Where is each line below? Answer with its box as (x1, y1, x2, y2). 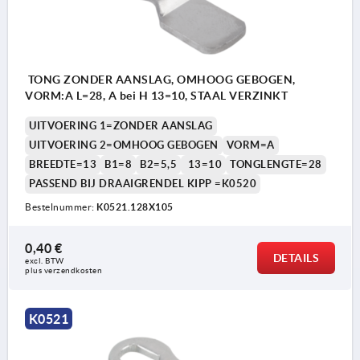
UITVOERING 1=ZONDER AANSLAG (29, 119, 213, 132)
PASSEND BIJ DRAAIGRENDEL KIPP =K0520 (29, 177, 256, 190)
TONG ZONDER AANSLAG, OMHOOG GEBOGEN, (25, 72, 296, 86)
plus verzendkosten (25, 265, 102, 275)
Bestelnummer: (25, 201, 96, 212)
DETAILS (272, 251, 319, 264)
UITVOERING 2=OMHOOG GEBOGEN (29, 138, 219, 151)
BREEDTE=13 (29, 157, 96, 170)
